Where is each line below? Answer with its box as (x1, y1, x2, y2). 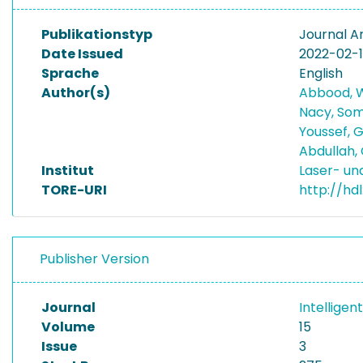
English (299, 64, 343, 83)
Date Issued (41, 45, 123, 63)
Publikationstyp (41, 25, 152, 44)
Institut (41, 161, 94, 180)
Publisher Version (40, 250, 149, 268)
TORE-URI (41, 181, 107, 199)
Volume (41, 318, 95, 336)
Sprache (41, 64, 99, 83)
